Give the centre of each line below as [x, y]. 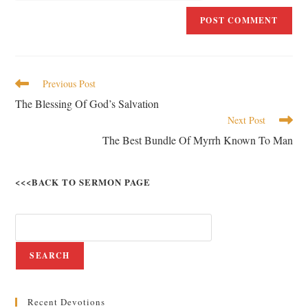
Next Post [246, 120]
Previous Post [69, 84]
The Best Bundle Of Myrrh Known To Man [197, 140]
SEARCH [50, 255]
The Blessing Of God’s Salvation [87, 103]
